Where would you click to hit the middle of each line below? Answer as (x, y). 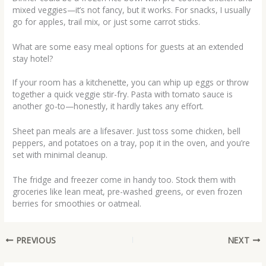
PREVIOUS (35, 240)
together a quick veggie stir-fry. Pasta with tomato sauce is (123, 94)
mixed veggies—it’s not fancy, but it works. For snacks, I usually (132, 9)
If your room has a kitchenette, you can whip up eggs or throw (131, 83)
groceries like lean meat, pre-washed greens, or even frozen (128, 191)
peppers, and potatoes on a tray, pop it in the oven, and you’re (132, 143)
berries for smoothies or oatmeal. (77, 203)
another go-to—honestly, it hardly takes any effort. (108, 106)
